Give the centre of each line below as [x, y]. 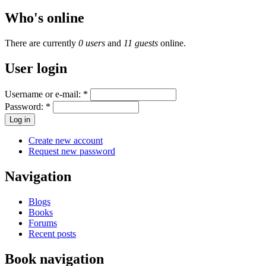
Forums [43, 223]
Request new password [72, 151]
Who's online [45, 18]
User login [36, 69]
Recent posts [52, 233]
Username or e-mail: [44, 94]
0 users [92, 43]
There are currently [42, 43]
